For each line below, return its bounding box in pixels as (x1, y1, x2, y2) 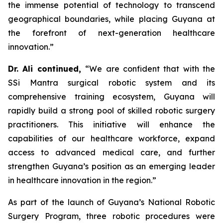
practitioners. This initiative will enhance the (8, 119, 215, 129)
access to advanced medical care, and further (8, 147, 215, 157)
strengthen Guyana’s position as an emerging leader (8, 161, 215, 171)
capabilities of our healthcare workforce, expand (8, 133, 215, 143)
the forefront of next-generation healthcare (8, 27, 215, 38)
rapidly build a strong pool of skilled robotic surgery (8, 105, 215, 115)
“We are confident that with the (85, 63, 215, 74)
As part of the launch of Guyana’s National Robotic (8, 197, 215, 207)
